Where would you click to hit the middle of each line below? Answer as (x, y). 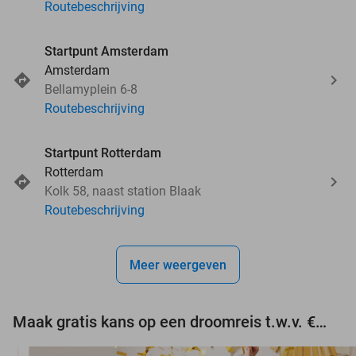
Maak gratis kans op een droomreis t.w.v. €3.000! (321, 321)
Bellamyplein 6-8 (91, 89)
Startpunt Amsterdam (106, 51)
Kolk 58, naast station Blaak (123, 191)
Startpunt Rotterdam (103, 153)
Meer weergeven (178, 265)
